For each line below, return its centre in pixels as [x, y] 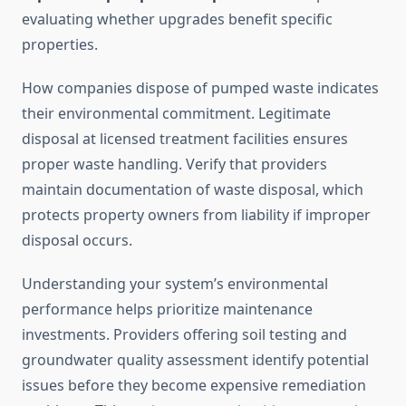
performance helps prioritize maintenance [167, 309]
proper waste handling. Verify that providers [174, 164]
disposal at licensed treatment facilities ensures [185, 139]
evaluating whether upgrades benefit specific [177, 19]
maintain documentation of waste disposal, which [193, 190]
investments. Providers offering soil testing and [184, 335]
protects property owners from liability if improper [196, 215]
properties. [60, 45]
